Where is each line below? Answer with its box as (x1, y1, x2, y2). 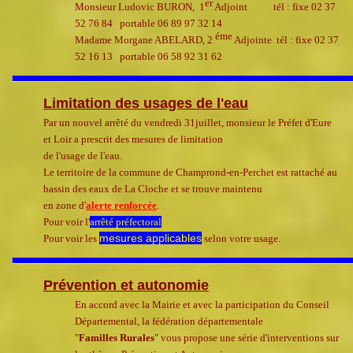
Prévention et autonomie (43, 277, 209, 294)
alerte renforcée (86, 199, 157, 212)
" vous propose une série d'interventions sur (154, 332, 339, 344)
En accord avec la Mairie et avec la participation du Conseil (75, 299, 329, 311)
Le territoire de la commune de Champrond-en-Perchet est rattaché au (43, 166, 337, 179)
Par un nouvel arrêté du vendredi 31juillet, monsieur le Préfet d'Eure (43, 117, 332, 129)
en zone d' (43, 199, 86, 212)
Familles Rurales (79, 332, 154, 344)
